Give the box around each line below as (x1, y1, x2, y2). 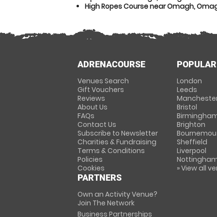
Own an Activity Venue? (77, 189, 157, 199)
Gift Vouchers (77, 85, 124, 94)
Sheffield (176, 137, 207, 147)
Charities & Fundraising (77, 137, 156, 147)
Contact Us (77, 120, 116, 129)
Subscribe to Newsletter (77, 128, 158, 138)
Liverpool (176, 146, 206, 155)
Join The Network (77, 198, 135, 208)
